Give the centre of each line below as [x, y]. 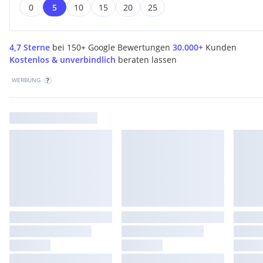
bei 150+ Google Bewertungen [111, 47]
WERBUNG [26, 80]
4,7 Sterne [30, 47]
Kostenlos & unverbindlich [63, 59]
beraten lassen [147, 59]
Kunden [221, 47]
